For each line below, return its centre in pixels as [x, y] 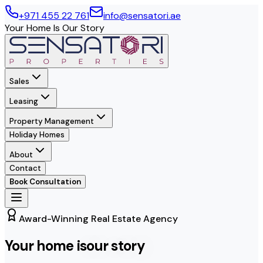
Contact [25, 168]
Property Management [52, 121]
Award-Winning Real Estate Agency [98, 219]
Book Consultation [45, 182]
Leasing [24, 101]
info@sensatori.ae [142, 16]
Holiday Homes [37, 135]
